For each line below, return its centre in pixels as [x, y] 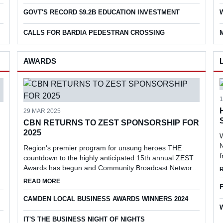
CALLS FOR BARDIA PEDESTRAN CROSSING [94, 32]
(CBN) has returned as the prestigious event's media [106, 177]
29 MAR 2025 [42, 111]
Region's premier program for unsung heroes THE [102, 148]
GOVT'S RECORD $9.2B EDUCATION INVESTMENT [101, 12]
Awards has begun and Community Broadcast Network [109, 167]
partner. [35, 187]
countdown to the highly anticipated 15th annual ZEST [108, 158]
